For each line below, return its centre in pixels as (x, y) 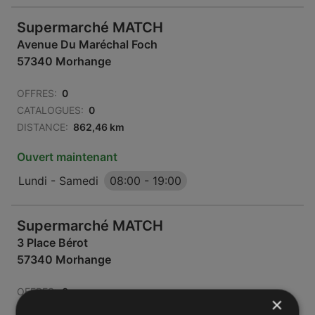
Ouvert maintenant (67, 157)
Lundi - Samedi (58, 181)
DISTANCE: (43, 127)
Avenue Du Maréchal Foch (87, 44)
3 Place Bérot (52, 243)
